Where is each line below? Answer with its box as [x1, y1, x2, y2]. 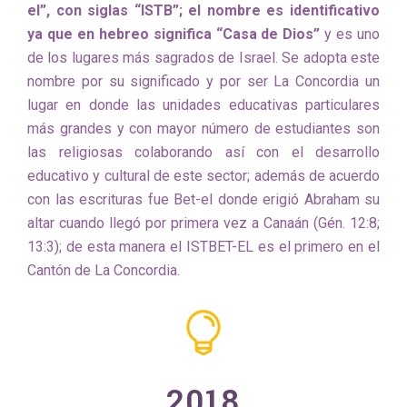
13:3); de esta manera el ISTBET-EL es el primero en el [27, 238, 380, 255]
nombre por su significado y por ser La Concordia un [27, 73, 380, 90]
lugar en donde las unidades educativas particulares [27, 96, 380, 114]
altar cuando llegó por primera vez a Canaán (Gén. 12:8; [27, 214, 380, 232]
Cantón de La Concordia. [27, 262, 180, 279]
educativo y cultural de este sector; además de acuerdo [27, 167, 380, 184]
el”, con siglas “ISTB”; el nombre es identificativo [27, 2, 380, 19]
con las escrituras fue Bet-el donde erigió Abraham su [27, 191, 380, 208]
